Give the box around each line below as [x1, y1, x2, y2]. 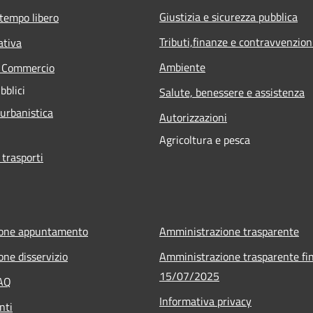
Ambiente [159, 58, 205, 75]
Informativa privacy [159, 292, 252, 310]
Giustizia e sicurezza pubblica [159, 8, 298, 25]
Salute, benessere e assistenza [159, 83, 305, 101]
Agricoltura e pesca [159, 131, 250, 148]
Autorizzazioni [159, 108, 227, 126]
